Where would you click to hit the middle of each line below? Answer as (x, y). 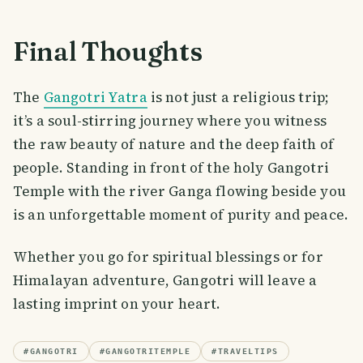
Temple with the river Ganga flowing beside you (179, 191)
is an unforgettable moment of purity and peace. (181, 214)
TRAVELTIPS (248, 351)
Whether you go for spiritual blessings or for (168, 256)
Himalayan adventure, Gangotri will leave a (165, 280)
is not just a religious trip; (238, 97)
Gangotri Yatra (95, 97)
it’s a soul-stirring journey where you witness (170, 120)
